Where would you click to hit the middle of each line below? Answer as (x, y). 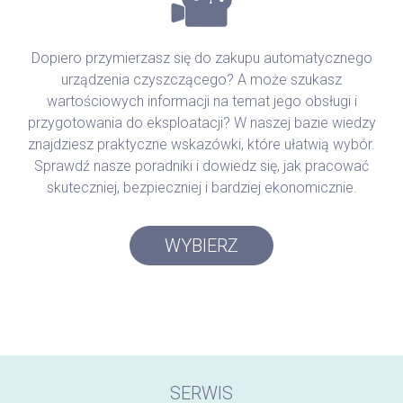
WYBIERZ (201, 245)
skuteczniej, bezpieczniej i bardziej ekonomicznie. (201, 187)
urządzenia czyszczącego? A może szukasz (201, 79)
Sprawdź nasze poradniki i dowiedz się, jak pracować (201, 166)
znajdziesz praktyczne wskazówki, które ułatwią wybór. (201, 144)
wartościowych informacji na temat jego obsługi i (201, 101)
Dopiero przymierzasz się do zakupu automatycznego (201, 58)
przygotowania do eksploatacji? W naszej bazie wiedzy (201, 122)
